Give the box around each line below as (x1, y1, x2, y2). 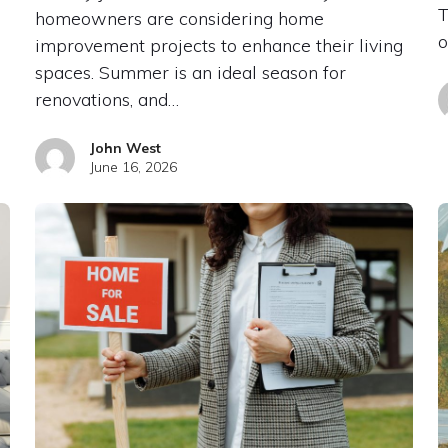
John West (89, 138, 161, 157)
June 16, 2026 (89, 157, 177, 176)
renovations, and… (34, 87, 179, 111)
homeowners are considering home (34, 6, 324, 30)
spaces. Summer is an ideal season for (34, 60, 346, 84)
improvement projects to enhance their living (34, 33, 403, 57)
